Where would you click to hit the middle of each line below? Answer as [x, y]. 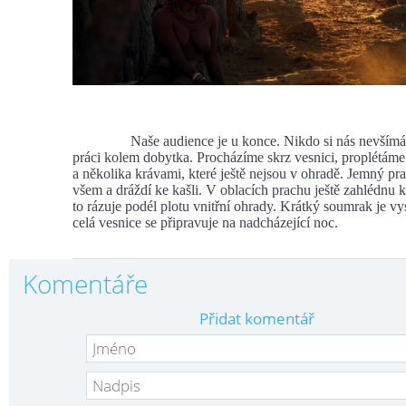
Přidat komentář [256, 319]
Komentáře [85, 284]
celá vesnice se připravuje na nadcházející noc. [205, 223]
